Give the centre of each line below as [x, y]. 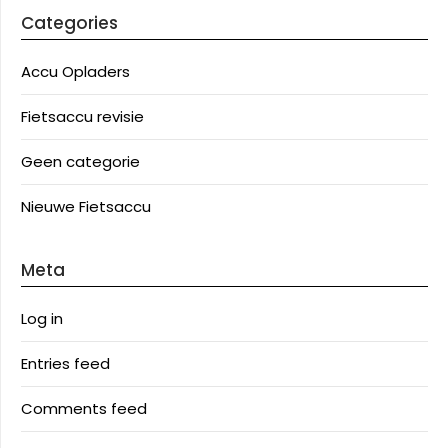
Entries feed [65, 363]
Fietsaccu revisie [82, 116]
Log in [42, 318]
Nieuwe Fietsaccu [86, 206]
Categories [69, 23]
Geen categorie [80, 161]
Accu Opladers [75, 71]
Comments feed [84, 408]
